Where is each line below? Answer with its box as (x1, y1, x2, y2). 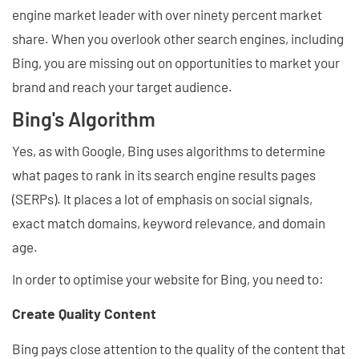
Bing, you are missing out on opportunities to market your (12, 54, 340, 71)
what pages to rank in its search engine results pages (12, 166, 316, 183)
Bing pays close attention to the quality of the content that (12, 340, 345, 357)
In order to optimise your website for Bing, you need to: (12, 270, 324, 287)
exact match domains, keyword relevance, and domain (12, 214, 325, 231)
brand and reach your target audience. (12, 78, 232, 95)
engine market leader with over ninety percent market (12, 6, 322, 22)
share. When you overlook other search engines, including (12, 30, 344, 46)
